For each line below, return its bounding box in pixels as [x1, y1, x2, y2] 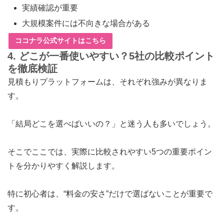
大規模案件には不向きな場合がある [22, 18, 150, 27]
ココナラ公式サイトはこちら [15, 36, 106, 45]
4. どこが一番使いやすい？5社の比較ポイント [7, 50, 214, 62]
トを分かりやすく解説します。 [7, 161, 119, 170]
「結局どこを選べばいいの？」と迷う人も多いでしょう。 [7, 119, 215, 128]
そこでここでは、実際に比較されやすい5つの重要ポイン [7, 147, 212, 156]
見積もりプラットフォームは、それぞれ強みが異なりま [7, 77, 207, 86]
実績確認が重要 [22, 3, 78, 12]
